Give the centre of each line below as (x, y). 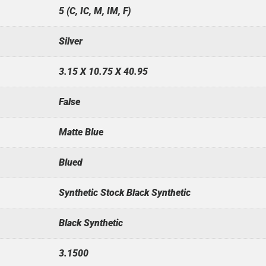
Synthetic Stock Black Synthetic (124, 192)
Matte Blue (81, 132)
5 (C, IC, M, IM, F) (94, 11)
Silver (70, 41)
